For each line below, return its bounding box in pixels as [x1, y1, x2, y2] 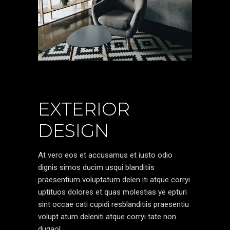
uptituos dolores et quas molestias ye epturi [38, 187, 187, 197]
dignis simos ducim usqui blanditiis [38, 163, 155, 172]
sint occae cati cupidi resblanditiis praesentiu [38, 200, 189, 209]
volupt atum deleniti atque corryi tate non [38, 212, 176, 221]
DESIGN [38, 120, 109, 142]
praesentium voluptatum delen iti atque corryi [38, 175, 190, 184]
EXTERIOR [38, 98, 130, 120]
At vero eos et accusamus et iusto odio [38, 150, 172, 160]
